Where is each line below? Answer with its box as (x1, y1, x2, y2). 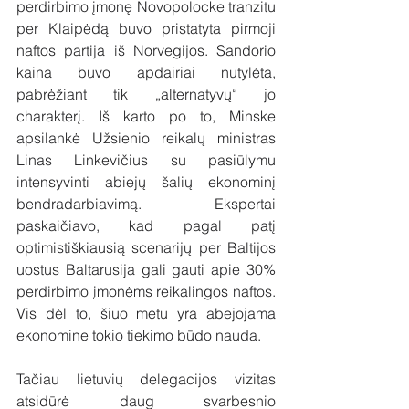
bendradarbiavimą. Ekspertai (16, 194, 276, 213)
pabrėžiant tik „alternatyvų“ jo (16, 84, 276, 103)
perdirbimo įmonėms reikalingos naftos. (16, 281, 276, 300)
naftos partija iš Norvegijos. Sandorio (16, 40, 276, 59)
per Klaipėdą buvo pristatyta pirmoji (16, 18, 276, 37)
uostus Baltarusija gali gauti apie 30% (16, 259, 276, 278)
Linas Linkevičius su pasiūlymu (16, 150, 276, 169)
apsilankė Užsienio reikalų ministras (16, 128, 276, 147)
